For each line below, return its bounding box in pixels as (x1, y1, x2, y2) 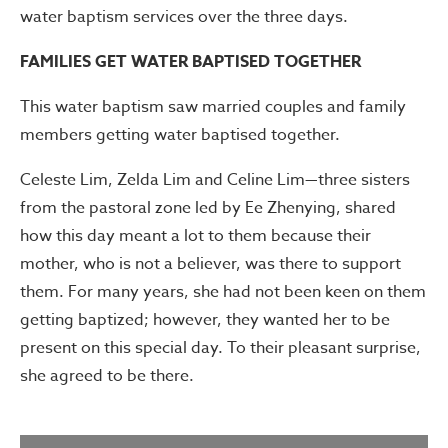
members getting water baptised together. (20, 122, 340, 147)
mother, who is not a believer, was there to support (20, 251, 401, 276)
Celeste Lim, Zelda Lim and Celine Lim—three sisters (20, 167, 410, 192)
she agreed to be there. (20, 363, 194, 388)
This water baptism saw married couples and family (20, 94, 406, 119)
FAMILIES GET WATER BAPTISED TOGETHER (20, 49, 361, 74)
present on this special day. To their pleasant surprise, (20, 335, 421, 360)
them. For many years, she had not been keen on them (20, 279, 426, 304)
